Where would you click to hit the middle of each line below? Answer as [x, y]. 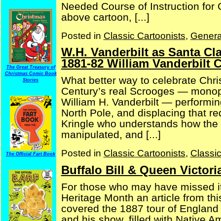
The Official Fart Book [31, 154]
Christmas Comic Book [31, 74]
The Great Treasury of [31, 67]
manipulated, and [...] [111, 135]
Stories [31, 80]
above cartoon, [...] [105, 17]
